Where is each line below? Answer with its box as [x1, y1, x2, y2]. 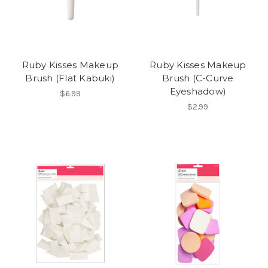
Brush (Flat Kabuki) [25, 72, 115, 84]
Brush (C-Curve [162, 72, 234, 84]
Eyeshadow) [169, 85, 226, 97]
